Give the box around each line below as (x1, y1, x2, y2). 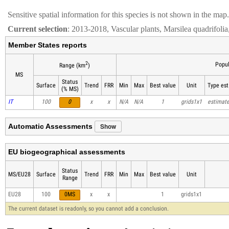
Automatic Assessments (8, 122, 95, 131)
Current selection (7, 25, 67, 34)
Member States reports (8, 41, 87, 50)
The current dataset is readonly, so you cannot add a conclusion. (8, 205, 169, 213)
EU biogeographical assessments (8, 148, 125, 156)
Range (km (59, 62, 86, 70)
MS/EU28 (8, 171, 31, 178)
